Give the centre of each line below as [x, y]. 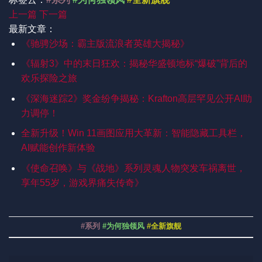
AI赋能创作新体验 [58, 148]
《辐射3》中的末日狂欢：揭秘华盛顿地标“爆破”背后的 [134, 64]
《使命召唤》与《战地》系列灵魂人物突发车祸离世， [133, 168]
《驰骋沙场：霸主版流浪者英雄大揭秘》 [105, 43]
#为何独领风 [123, 226]
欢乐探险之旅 [49, 78]
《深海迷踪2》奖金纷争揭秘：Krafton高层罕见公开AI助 [136, 98]
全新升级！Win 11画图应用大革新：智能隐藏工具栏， [133, 133]
